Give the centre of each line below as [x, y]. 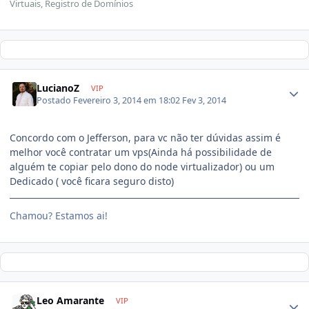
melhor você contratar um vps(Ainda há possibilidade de [141, 152]
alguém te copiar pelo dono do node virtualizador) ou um [142, 167]
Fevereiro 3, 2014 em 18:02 [128, 101]
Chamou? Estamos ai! [59, 216]
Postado [55, 101]
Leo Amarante [71, 301]
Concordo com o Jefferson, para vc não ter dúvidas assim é [145, 138]
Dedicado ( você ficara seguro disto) [92, 181]
